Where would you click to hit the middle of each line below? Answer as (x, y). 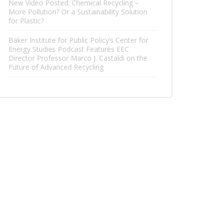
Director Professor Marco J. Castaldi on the (78, 58)
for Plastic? (26, 21)
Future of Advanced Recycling (56, 67)
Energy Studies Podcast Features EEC (69, 49)
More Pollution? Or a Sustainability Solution (78, 12)
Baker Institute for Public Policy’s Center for (78, 40)
